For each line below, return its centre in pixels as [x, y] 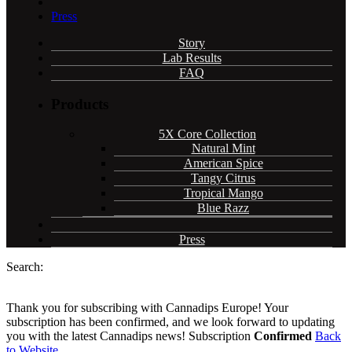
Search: [25, 267]
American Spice [223, 163]
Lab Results [192, 58]
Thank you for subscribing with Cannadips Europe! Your [147, 308]
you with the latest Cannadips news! [96, 336]
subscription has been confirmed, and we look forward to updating [170, 322]
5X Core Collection [207, 134]
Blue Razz [223, 208]
